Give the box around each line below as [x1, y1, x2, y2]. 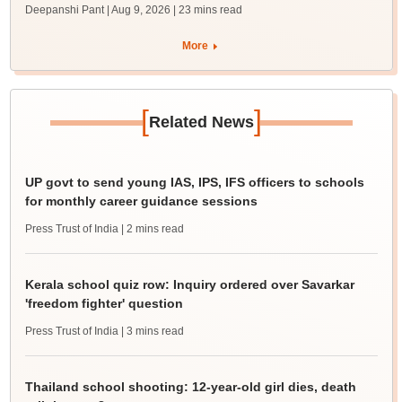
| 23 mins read [172, 4, 242, 17]
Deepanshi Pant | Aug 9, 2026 [24, 4, 170, 17]
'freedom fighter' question [24, 296, 183, 311]
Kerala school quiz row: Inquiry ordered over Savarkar [24, 277, 354, 293]
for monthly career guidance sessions [24, 194, 258, 209]
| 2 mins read [120, 223, 184, 236]
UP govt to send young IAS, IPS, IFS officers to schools [24, 175, 364, 190]
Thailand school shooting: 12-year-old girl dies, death [24, 380, 356, 395]
